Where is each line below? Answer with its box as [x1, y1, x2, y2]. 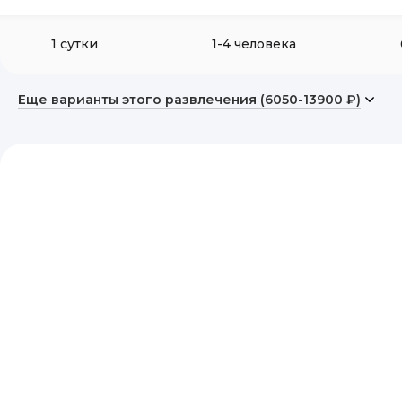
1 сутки [51, 36, 98, 52]
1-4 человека [212, 36, 296, 52]
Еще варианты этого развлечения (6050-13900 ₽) [18, 92, 361, 108]
